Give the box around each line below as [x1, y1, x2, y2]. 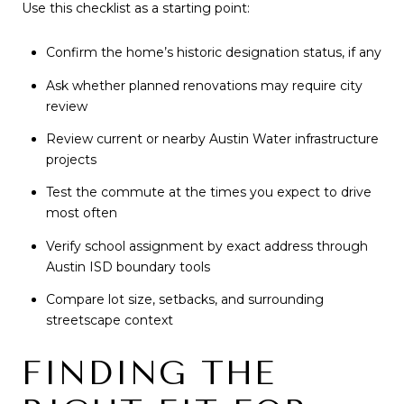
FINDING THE [22, 354, 276, 393]
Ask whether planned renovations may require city [45, 77, 363, 94]
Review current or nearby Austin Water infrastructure [45, 130, 379, 147]
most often [45, 205, 117, 222]
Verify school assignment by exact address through [45, 237, 368, 254]
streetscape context [45, 311, 173, 328]
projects [45, 151, 96, 168]
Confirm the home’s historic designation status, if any [45, 44, 381, 61]
